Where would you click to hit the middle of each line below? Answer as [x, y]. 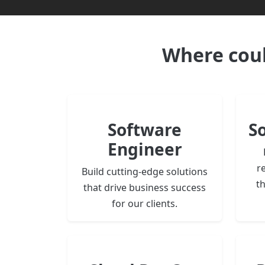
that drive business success [145, 188]
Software [145, 130]
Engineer [145, 149]
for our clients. [145, 204]
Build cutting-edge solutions [145, 172]
